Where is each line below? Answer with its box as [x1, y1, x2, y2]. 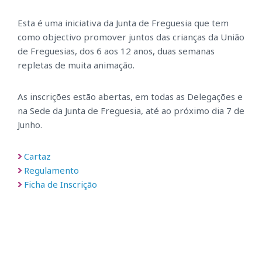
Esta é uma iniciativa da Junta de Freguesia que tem [18, 17, 229, 29]
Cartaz [23, 150, 51, 163]
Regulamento [23, 164, 79, 177]
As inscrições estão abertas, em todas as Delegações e [18, 91, 243, 103]
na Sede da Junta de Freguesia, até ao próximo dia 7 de [18, 105, 244, 117]
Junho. [18, 119, 42, 131]
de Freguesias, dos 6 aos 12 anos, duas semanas [18, 45, 215, 57]
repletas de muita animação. [18, 59, 135, 71]
